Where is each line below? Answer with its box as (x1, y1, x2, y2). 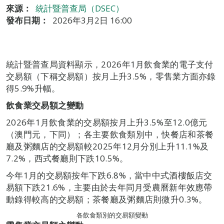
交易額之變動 (31, 99, 84, 111)
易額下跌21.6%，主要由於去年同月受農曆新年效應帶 (6, 181, 212, 193)
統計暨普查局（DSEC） (35, 2, 124, 14)
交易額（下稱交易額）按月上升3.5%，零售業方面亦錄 (6, 70, 216, 82)
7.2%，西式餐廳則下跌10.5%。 (6, 152, 128, 164)
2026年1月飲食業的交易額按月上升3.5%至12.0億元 (6, 116, 207, 128)
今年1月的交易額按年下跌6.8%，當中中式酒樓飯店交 (6, 169, 212, 181)
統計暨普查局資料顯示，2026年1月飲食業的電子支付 (6, 58, 213, 70)
